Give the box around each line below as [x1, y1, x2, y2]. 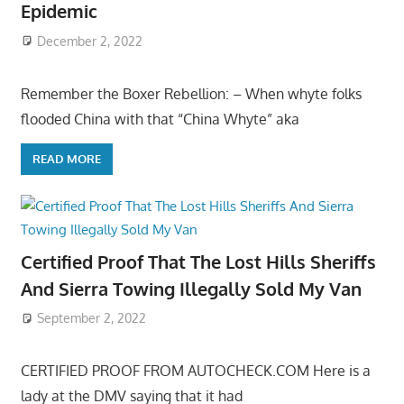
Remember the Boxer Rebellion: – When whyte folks [20, 84, 362, 103]
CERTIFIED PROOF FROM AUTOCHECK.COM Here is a [20, 362, 371, 381]
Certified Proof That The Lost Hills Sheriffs [20, 249, 376, 273]
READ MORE [32, 151, 101, 167]
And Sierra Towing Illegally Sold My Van [20, 276, 362, 300]
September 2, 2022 [37, 310, 147, 326]
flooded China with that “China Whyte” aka [20, 109, 299, 128]
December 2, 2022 [37, 32, 143, 49]
